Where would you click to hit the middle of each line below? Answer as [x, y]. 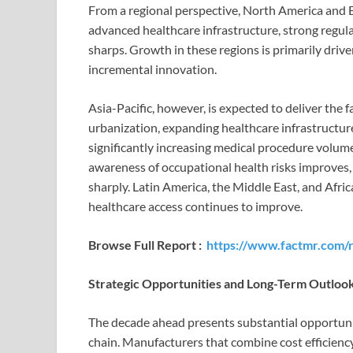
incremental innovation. [152, 69]
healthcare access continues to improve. [195, 206]
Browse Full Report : [147, 245]
